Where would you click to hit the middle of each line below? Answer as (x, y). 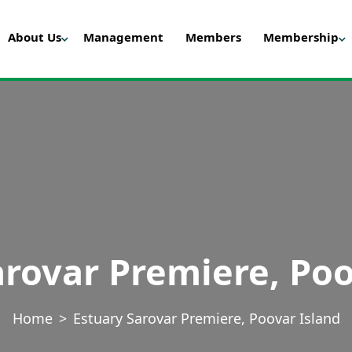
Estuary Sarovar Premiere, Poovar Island (206, 318)
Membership (301, 37)
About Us (35, 37)
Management (123, 37)
